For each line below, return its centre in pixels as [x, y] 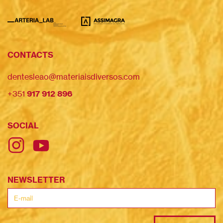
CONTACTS [30, 55]
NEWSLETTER [36, 180]
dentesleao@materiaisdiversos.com [74, 77]
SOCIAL [23, 125]
